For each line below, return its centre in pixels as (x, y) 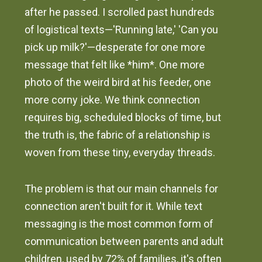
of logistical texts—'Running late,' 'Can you (122, 30)
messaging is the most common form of (119, 224)
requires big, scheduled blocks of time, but (123, 118)
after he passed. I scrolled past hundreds (120, 12)
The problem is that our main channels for (122, 189)
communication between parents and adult (124, 242)
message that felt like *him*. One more (115, 65)
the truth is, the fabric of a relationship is (118, 135)
